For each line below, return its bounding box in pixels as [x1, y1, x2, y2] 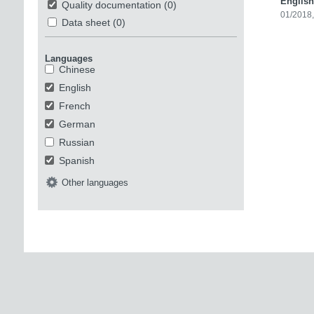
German [58, 118, 95, 130]
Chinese [58, 63, 95, 75]
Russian [58, 136, 95, 148]
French [58, 100, 90, 111]
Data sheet [61, 16, 110, 28]
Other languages [61, 177, 128, 188]
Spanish [58, 154, 95, 166]
